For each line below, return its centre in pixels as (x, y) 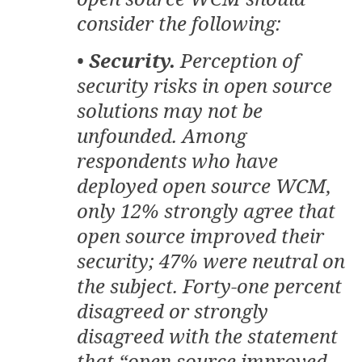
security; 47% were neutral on (211, 261)
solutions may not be (170, 111)
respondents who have (177, 161)
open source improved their (200, 236)
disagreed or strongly (173, 311)
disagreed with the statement (207, 336)
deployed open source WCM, (204, 186)
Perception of (238, 61)
